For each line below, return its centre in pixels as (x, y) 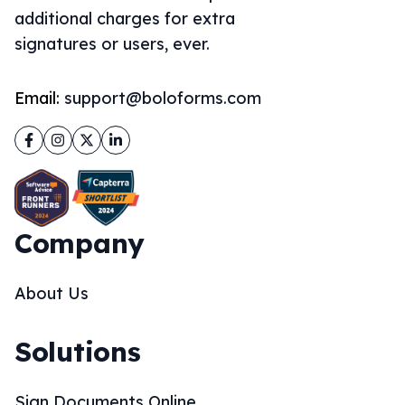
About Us (52, 293)
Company (80, 243)
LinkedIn (132, 137)
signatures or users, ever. (112, 44)
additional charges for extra (125, 19)
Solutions (78, 352)
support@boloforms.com (163, 98)
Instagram (80, 137)
